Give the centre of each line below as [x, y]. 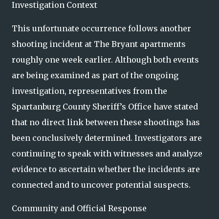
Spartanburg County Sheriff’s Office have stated [105, 107]
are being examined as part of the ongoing [95, 76]
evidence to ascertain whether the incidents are [106, 169]
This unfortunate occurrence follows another [101, 29]
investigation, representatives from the [89, 91]
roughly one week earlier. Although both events [105, 60]
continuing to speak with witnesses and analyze [107, 154]
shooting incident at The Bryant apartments [99, 44]
